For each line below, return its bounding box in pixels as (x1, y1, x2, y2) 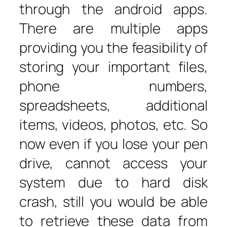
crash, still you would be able (19, 192, 208, 211)
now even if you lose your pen (19, 134, 208, 153)
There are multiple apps (19, 19, 208, 37)
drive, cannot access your (19, 154, 208, 172)
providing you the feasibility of (19, 38, 208, 57)
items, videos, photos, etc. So (19, 115, 208, 134)
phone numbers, (19, 77, 208, 95)
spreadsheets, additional (19, 96, 208, 115)
